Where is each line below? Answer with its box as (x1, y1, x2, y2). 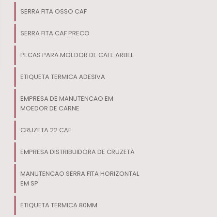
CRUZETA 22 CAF (20, 125, 71, 135)
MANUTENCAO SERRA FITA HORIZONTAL (20, 169, 139, 178)
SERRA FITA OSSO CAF (20, 6, 87, 16)
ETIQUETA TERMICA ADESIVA (20, 72, 105, 81)
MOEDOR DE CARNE (20, 103, 79, 113)
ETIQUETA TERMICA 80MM (20, 200, 97, 210)
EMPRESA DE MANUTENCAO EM (20, 93, 113, 103)
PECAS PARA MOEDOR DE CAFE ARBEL (20, 50, 133, 60)
